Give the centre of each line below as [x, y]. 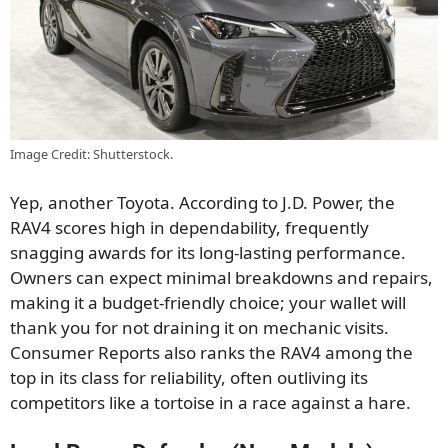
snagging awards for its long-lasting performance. [208, 252]
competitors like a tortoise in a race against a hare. [210, 402]
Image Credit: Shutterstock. [91, 154]
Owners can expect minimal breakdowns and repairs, [221, 277]
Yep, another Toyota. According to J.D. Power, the [202, 202]
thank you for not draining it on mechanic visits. [199, 327]
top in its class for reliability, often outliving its [189, 377]
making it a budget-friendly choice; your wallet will [208, 302]
